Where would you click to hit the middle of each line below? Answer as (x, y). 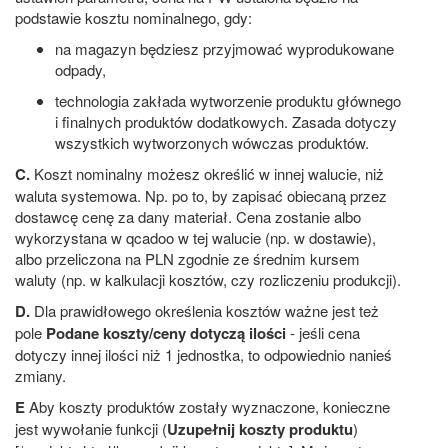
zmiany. (40, 375)
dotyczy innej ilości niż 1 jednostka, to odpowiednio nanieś (203, 354)
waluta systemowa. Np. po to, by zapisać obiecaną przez (201, 195)
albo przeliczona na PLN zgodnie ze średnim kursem (187, 258)
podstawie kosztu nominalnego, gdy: (133, 17)
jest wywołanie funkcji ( (91, 428)
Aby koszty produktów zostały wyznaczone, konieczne (207, 406)
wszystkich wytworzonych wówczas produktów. (212, 142)
